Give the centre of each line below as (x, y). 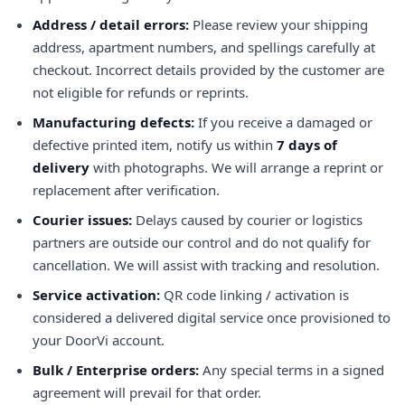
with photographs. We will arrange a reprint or (236, 167)
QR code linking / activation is (254, 295)
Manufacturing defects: (113, 122)
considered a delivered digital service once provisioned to (212, 317)
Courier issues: (82, 220)
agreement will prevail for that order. (147, 392)
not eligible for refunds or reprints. (141, 92)
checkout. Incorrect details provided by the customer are (208, 70)
